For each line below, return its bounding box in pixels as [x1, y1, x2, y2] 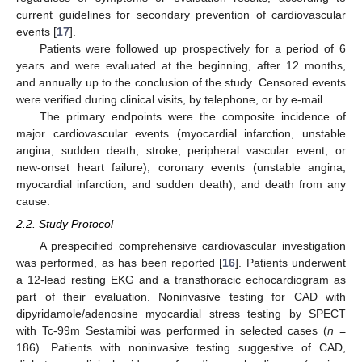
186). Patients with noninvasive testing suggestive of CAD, [16, 341, 346, 355]
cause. [16, 195, 50, 208]
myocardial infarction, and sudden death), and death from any [16, 178, 346, 191]
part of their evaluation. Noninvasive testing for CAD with [16, 290, 346, 304]
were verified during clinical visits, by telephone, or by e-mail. [16, 93, 326, 106]
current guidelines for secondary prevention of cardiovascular [16, 8, 346, 21]
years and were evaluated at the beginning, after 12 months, [16, 59, 346, 72]
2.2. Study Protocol [16, 217, 113, 231]
